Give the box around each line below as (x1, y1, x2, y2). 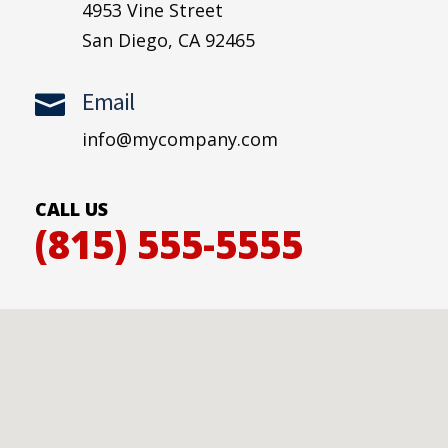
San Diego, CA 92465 (82, 28, 255, 53)
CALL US (35, 197, 108, 222)
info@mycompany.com (82, 127, 278, 152)
